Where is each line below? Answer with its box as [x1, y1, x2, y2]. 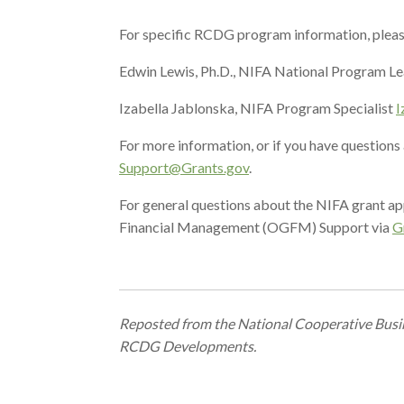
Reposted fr [119, 315, 191, 332]
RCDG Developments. [119, 337, 259, 354]
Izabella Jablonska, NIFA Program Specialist [119, 99, 396, 116]
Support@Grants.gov [119, 159, 249, 176]
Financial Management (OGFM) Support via [119, 218, 392, 235]
